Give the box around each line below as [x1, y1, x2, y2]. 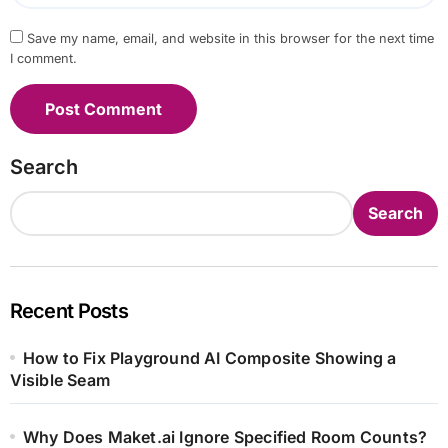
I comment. [9, 50, 77, 66]
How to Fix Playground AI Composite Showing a [22, 347, 397, 368]
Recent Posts [9, 298, 128, 323]
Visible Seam [9, 369, 110, 390]
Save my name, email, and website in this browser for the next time [26, 30, 434, 46]
